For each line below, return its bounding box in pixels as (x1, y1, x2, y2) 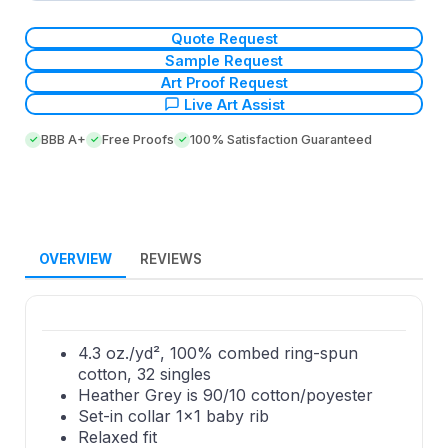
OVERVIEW (39, 251, 112, 268)
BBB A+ (41, 132, 86, 148)
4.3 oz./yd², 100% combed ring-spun (78, 343, 358, 364)
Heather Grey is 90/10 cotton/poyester (78, 385, 373, 406)
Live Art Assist (183, 95, 285, 113)
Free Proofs (102, 132, 174, 148)
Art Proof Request (160, 73, 288, 91)
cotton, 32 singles (78, 364, 211, 385)
